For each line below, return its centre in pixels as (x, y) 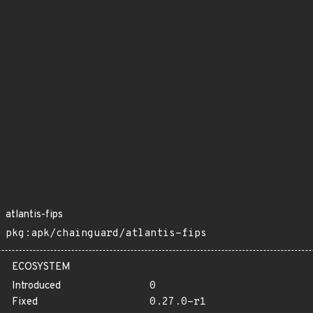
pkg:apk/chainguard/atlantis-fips (106, 234)
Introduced (36, 286)
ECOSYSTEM (41, 267)
